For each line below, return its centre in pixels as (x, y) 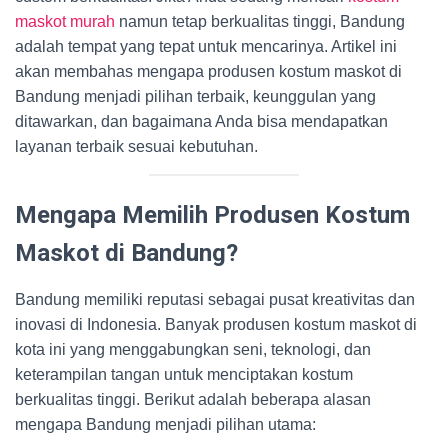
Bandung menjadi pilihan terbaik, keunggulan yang (195, 96)
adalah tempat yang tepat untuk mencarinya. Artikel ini (206, 46)
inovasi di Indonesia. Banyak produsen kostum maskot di (216, 324)
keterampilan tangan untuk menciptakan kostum (184, 374)
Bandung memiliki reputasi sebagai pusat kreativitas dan (215, 299)
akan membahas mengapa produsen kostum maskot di (208, 71)
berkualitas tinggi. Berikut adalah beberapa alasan (193, 399)
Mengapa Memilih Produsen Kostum (212, 215)
